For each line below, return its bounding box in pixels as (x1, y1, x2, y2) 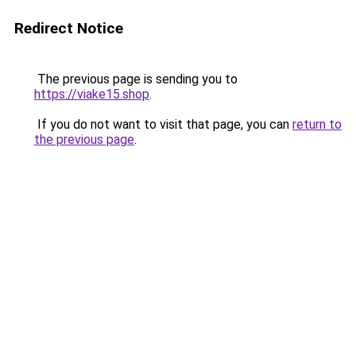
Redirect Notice (14, 19, 123, 37)
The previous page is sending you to (34, 72, 238, 87)
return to (292, 117, 342, 132)
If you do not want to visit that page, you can (34, 117, 292, 132)
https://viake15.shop (34, 87, 149, 102)
